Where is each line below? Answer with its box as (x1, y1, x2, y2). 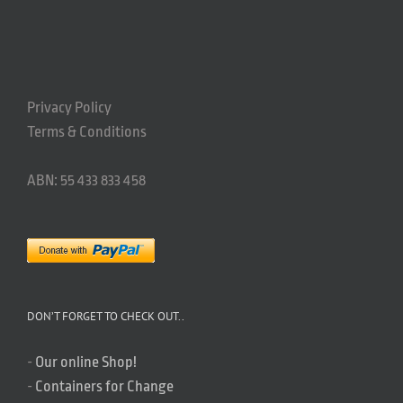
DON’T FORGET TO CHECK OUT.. (27, 309, 184, 324)
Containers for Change (35, 378, 174, 395)
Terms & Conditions (27, 122, 147, 140)
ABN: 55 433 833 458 (27, 171, 146, 189)
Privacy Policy (27, 98, 112, 116)
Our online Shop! (35, 354, 137, 371)
